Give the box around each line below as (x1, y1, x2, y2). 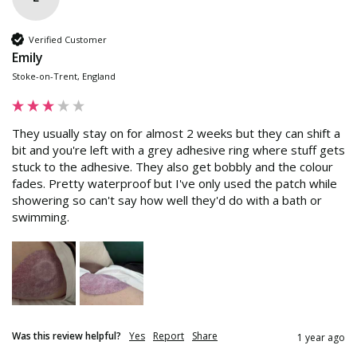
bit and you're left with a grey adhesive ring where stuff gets (12, 142, 345, 159)
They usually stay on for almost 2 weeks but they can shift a (12, 125, 340, 142)
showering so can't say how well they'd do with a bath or (12, 192, 322, 209)
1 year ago (297, 331, 345, 345)
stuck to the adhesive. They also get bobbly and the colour (12, 159, 333, 175)
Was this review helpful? (12, 329, 121, 343)
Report (153, 329, 184, 343)
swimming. (12, 209, 69, 226)
